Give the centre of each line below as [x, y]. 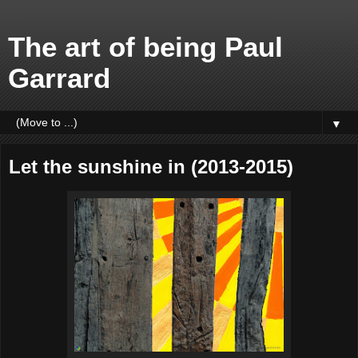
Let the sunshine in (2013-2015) [151, 167]
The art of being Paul [145, 47]
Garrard [59, 78]
